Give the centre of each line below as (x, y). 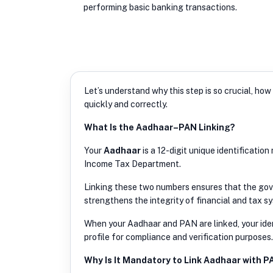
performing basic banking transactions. (160, 7)
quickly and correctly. (126, 104)
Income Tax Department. (133, 164)
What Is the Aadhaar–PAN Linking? (160, 127)
